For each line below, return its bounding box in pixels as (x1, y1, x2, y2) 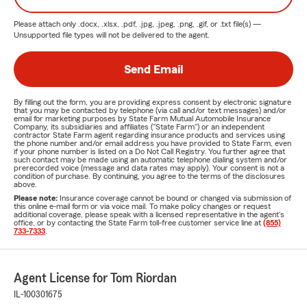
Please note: (14, 194, 60, 202)
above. (14, 180, 37, 188)
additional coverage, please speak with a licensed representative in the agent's (14, 210, 284, 219)
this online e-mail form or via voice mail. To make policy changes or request (14, 202, 271, 210)
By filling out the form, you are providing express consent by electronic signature (14, 98, 291, 106)
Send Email (124, 63, 183, 75)
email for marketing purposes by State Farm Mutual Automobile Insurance (14, 114, 271, 123)
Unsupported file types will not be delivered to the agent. (14, 31, 210, 39)
